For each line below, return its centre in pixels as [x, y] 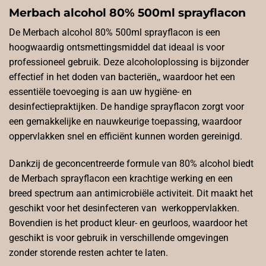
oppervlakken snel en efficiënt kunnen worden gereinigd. [126, 137]
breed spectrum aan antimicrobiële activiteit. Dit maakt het [131, 194]
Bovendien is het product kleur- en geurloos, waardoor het [128, 223]
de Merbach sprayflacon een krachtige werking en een [121, 179]
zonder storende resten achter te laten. [88, 253]
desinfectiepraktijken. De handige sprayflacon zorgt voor [126, 107]
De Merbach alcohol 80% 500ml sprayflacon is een [115, 33]
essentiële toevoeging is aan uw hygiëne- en [100, 92]
